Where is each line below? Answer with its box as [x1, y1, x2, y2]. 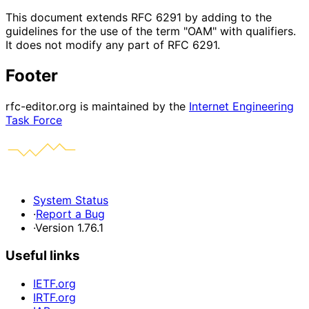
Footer [6, 66, 58, 86]
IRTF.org [33, 290, 76, 304]
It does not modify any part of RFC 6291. [6, 38, 220, 52]
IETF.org [33, 276, 76, 290]
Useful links [6, 247, 80, 263]
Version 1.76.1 [35, 221, 103, 235]
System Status [33, 193, 108, 208]
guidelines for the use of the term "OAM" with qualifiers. [6, 24, 296, 39]
